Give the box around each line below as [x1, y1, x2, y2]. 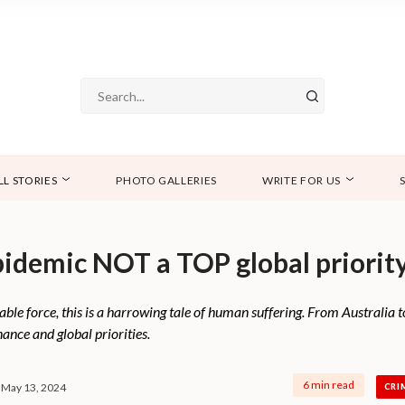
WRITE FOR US [262, 174, 342, 188]
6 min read [302, 378, 354, 392]
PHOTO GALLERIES [116, 174, 218, 188]
